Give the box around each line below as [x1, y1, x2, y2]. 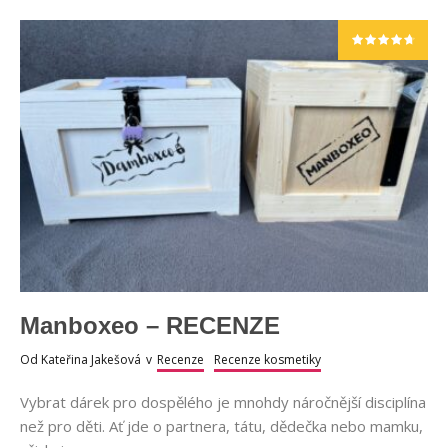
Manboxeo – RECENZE [20, 311, 280, 339]
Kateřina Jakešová [41, 350, 141, 368]
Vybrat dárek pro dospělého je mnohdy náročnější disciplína [20, 391, 426, 412]
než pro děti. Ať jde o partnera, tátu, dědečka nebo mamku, [20, 415, 423, 436]
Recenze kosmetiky [214, 350, 321, 368]
